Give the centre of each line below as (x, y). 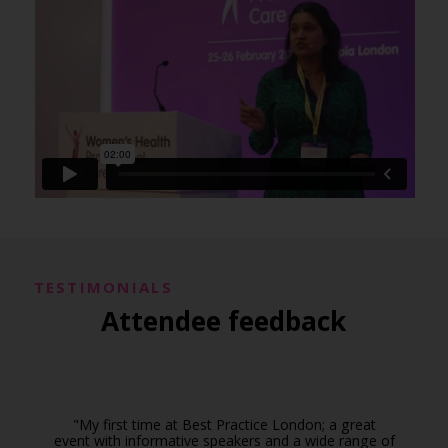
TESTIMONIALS (103, 287)
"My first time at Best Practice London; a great (224, 425)
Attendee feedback (224, 321)
